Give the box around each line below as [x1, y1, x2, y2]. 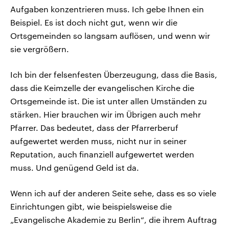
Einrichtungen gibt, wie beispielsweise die [10, 201, 172, 212]
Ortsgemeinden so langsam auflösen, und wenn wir [10, 31, 210, 41]
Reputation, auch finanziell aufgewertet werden [10, 149, 194, 159]
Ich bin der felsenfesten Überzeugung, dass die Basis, [10, 70, 217, 80]
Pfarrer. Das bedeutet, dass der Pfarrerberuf [10, 123, 178, 133]
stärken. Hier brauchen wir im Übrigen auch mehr [10, 109, 201, 120]
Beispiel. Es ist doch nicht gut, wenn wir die [10, 17, 177, 28]
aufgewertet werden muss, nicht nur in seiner [10, 136, 187, 146]
